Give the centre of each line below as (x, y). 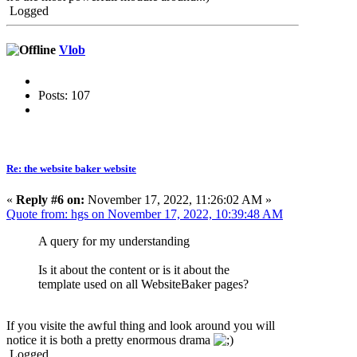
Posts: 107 (64, 96)
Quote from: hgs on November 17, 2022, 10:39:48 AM (145, 214)
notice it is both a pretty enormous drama (110, 339)
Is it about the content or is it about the (134, 269)
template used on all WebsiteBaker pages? (143, 284)
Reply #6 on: (50, 199)
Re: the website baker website (71, 168)
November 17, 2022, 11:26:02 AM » (178, 199)
